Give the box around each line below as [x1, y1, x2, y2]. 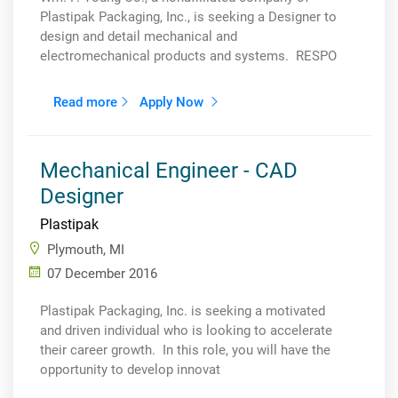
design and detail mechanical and [40, 28, 237, 44]
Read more [53, 94, 117, 110]
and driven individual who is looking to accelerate [40, 322, 332, 338]
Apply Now [139, 94, 207, 110]
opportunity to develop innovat [40, 362, 220, 378]
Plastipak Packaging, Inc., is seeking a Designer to [40, 9, 337, 25]
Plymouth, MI [47, 242, 124, 258]
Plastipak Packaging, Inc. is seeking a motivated [40, 303, 325, 319]
